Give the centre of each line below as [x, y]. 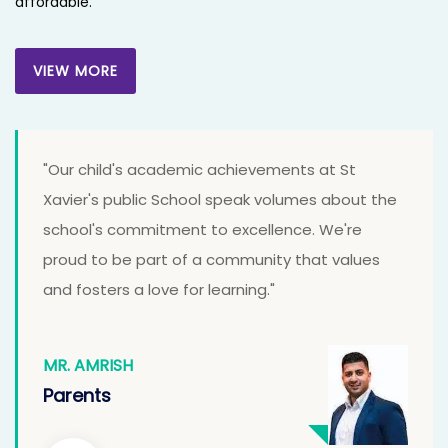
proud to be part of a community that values [211, 260]
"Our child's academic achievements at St [199, 170]
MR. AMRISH [88, 366]
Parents [77, 396]
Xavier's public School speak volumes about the [220, 200]
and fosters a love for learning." [159, 290]
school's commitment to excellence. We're [202, 230]
